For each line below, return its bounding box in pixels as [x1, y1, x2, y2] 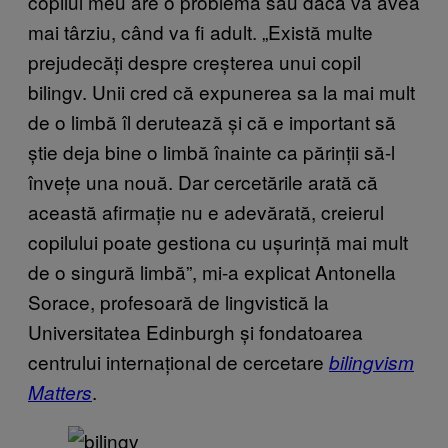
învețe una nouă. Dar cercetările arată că [28, 167, 378, 195]
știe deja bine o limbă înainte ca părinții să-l [28, 137, 395, 165]
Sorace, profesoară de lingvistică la [28, 287, 329, 315]
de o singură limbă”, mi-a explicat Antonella [28, 257, 396, 285]
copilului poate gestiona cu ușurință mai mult [28, 227, 408, 255]
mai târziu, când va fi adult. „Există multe [28, 17, 373, 45]
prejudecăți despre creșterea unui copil [28, 47, 361, 75]
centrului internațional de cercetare [28, 347, 329, 375]
